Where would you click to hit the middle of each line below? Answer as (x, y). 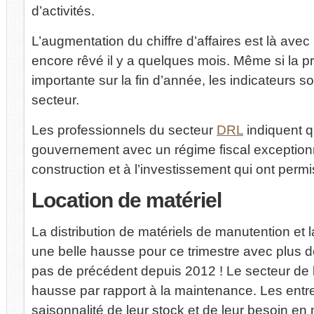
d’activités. (63, 11)
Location (72, 200)
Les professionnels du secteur (124, 130)
